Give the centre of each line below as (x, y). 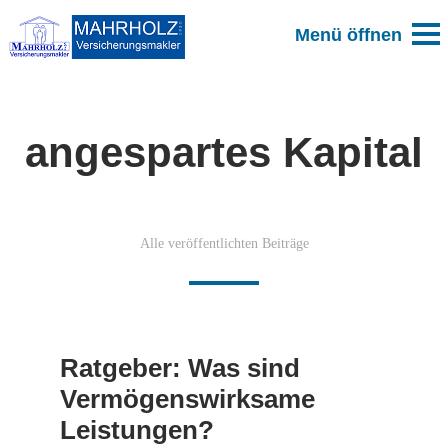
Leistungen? (137, 430)
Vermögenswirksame (187, 399)
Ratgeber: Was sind (180, 368)
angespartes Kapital (224, 152)
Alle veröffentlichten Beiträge (224, 243)
